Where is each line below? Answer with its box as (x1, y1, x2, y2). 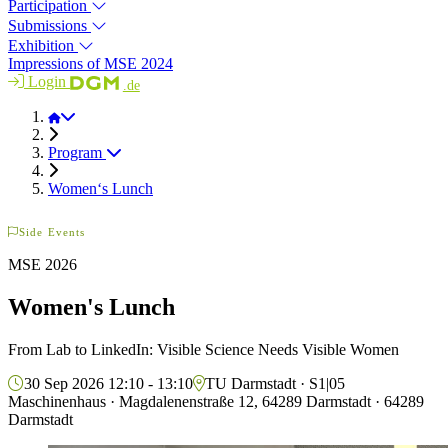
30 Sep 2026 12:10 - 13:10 (24, 374, 193, 392)
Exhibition (8, 37, 78, 55)
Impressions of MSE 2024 (8, 55, 173, 73)
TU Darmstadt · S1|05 (205, 374, 345, 392)
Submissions (8, 17, 91, 35)
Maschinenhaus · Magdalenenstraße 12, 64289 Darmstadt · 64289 (8, 392, 424, 410)
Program (48, 143, 106, 161)
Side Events (19, 225, 86, 238)
